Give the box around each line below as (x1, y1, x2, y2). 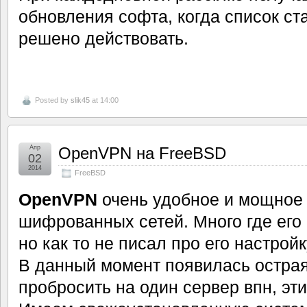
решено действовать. (19, 28, 188, 48)
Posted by (35, 96, 71, 105)
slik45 (71, 96, 90, 105)
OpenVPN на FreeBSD (58, 144, 226, 163)
